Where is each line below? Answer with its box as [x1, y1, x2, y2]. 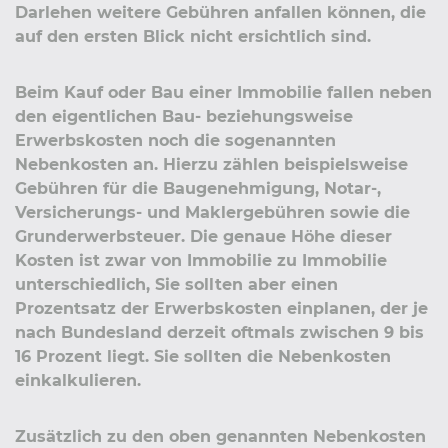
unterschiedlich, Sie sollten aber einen [15, 274, 338, 294]
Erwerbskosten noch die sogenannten [15, 130, 336, 150]
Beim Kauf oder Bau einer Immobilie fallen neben [15, 82, 432, 102]
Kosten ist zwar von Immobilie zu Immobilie [15, 250, 387, 270]
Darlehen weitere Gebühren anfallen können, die [15, 2, 426, 22]
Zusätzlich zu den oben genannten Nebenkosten [15, 426, 426, 446]
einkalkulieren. [15, 370, 141, 390]
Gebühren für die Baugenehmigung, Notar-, [15, 178, 381, 198]
